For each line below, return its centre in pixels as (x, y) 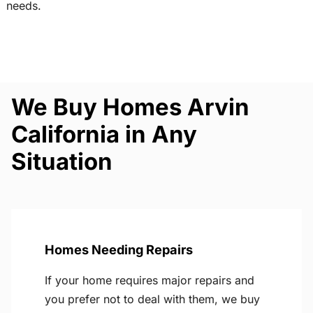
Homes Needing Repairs (119, 250)
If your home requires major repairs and (150, 281)
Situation (62, 162)
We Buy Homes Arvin (130, 107)
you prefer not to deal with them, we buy (152, 299)
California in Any (104, 134)
